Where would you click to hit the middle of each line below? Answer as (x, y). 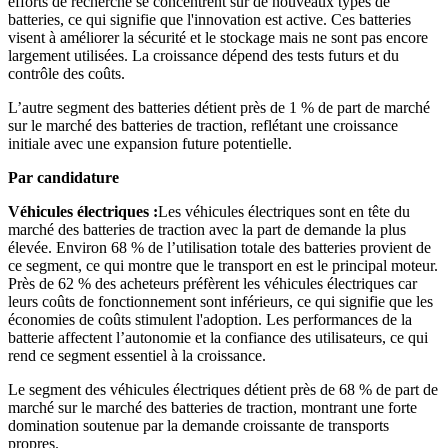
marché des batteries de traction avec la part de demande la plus (207, 230)
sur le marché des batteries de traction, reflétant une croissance (203, 126)
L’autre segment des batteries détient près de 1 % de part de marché (219, 108)
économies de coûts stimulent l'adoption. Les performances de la (210, 320)
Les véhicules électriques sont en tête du (284, 212)
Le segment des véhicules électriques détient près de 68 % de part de (223, 390)
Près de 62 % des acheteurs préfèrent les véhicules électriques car (212, 284)
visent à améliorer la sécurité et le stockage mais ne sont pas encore (218, 38)
